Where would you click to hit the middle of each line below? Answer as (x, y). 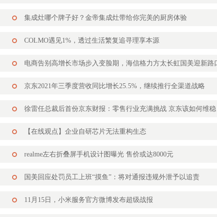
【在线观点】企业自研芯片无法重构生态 (85, 132)
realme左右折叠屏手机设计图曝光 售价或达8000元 (99, 154)
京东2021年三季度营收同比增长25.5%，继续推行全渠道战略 (115, 86)
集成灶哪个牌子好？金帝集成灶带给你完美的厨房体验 (106, 18)
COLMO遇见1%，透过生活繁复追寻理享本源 (92, 40)
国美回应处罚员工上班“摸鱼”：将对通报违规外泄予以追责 (112, 177)
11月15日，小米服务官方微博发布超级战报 (89, 200)
